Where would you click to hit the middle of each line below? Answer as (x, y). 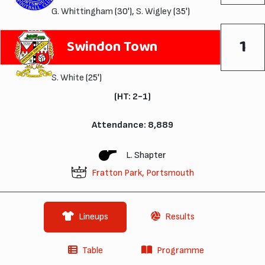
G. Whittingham (82, 11)
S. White (67, 77)
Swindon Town (112, 47)
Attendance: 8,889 (132, 125)
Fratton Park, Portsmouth (143, 173)
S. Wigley (153, 11)
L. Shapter (146, 155)
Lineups (93, 216)
